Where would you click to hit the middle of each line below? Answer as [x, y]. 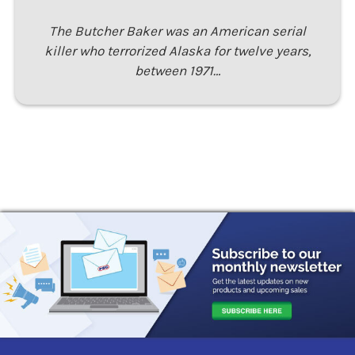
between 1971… [177, 71]
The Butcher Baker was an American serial [177, 31]
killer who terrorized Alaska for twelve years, [177, 51]
